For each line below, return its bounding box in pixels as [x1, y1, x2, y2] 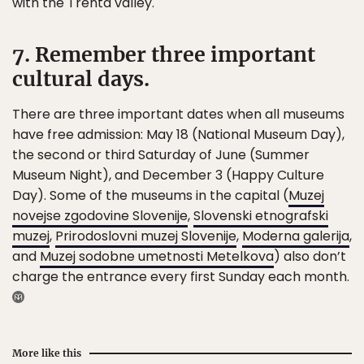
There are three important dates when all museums [12, 105, 344, 123]
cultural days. [12, 66, 149, 92]
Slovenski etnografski [193, 206, 328, 225]
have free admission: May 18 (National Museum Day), [12, 125, 344, 144]
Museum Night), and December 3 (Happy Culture [12, 166, 324, 184]
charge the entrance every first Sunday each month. [12, 267, 349, 286]
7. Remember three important [12, 41, 315, 67]
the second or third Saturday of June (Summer [12, 145, 310, 164]
